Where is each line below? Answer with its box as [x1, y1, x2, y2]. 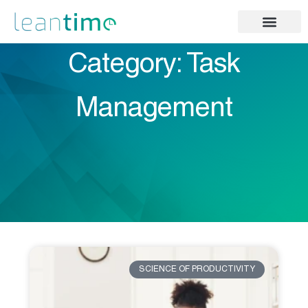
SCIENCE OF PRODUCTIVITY [139, 265, 256, 274]
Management [75, 96, 233, 122]
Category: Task [68, 52, 240, 78]
